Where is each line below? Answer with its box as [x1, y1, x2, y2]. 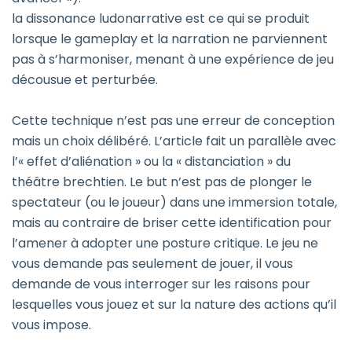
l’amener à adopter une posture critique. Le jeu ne [12, 234, 318, 253]
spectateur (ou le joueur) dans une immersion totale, [12, 193, 337, 212]
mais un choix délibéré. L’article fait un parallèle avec [12, 132, 336, 151]
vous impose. [12, 316, 91, 335]
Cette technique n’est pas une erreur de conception [12, 112, 335, 130]
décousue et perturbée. [12, 71, 158, 90]
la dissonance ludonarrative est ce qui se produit [12, 9, 310, 28]
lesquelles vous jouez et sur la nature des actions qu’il [12, 295, 336, 314]
